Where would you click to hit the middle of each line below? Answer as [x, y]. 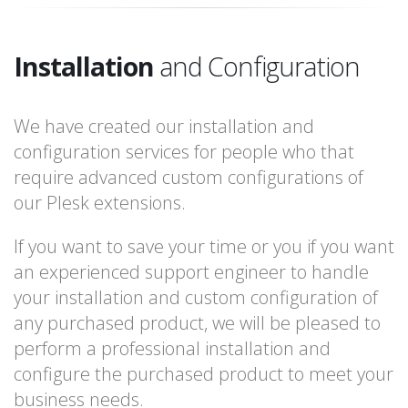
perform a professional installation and [172, 349]
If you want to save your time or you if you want [204, 247]
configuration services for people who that [184, 152]
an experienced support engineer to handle [191, 272]
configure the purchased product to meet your [204, 374]
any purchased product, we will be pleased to [197, 323]
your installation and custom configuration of [196, 298]
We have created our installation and [164, 127]
